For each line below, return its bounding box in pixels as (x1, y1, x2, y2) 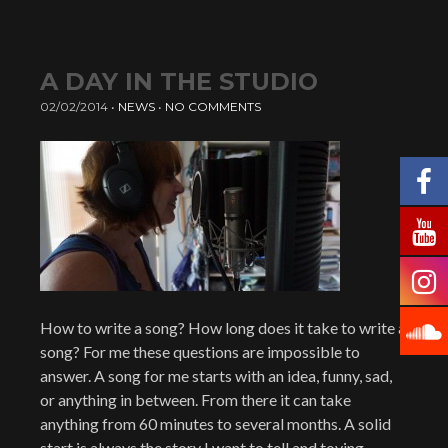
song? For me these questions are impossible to (40, 342, 360, 361)
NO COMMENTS (165, 99, 261, 114)
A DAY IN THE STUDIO (40, 67, 318, 96)
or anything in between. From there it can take (40, 390, 351, 409)
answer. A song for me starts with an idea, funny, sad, (40, 366, 392, 385)
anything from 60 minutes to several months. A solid (40, 414, 391, 433)
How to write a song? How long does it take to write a (40, 318, 406, 337)
